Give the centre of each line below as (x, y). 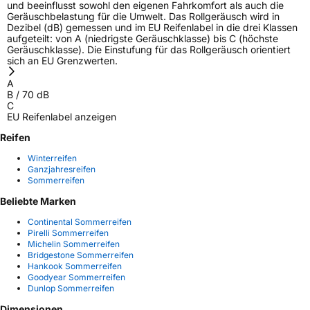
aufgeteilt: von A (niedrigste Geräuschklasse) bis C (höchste (143, 38)
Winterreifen (52, 158)
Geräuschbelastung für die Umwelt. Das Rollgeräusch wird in (143, 16)
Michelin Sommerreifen (74, 244)
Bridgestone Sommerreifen (81, 255)
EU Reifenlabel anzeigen (62, 116)
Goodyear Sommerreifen (76, 277)
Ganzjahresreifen (62, 169)
